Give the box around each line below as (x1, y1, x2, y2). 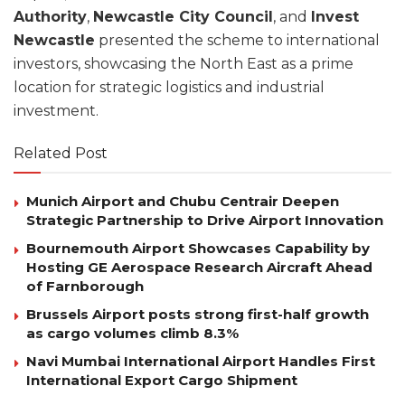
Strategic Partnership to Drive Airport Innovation (26, 212, 383, 230)
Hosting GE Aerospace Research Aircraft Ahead (26, 259, 372, 277)
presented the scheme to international (95, 32, 380, 50)
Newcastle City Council (93, 8, 273, 26)
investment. (14, 102, 99, 120)
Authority (14, 8, 87, 26)
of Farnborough (26, 278, 144, 296)
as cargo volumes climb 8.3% (26, 325, 239, 343)
